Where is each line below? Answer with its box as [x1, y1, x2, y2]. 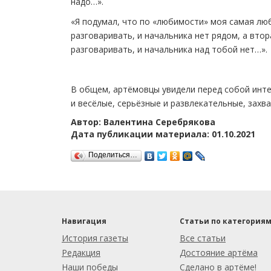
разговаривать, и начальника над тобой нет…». [71, 43, 267, 55]
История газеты [62, 232, 128, 244]
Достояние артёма [180, 247, 258, 259]
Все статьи [180, 232, 226, 244]
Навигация [62, 216, 106, 227]
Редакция [62, 247, 100, 259]
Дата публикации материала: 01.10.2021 [71, 128, 255, 140]
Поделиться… [88, 151, 137, 160]
